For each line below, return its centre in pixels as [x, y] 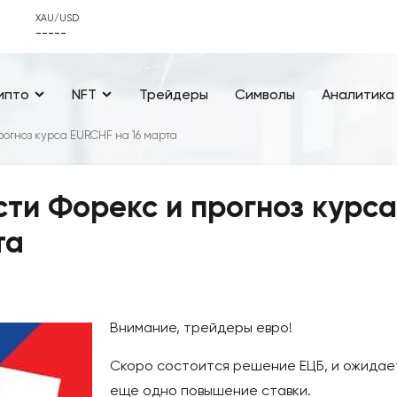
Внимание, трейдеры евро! [201, 328]
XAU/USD [57, 18]
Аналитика [358, 94]
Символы [265, 94]
